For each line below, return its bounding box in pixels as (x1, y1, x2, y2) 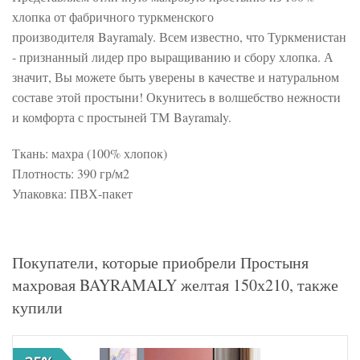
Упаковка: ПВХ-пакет (12, 185, 133, 202)
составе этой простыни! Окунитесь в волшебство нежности (12, 88, 341, 106)
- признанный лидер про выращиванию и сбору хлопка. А (12, 48, 333, 66)
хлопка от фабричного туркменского (12, 8, 214, 26)
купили (12, 297, 63, 319)
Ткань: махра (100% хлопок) (12, 145, 167, 162)
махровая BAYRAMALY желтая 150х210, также (12, 274, 338, 297)
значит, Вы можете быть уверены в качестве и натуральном (12, 68, 339, 86)
